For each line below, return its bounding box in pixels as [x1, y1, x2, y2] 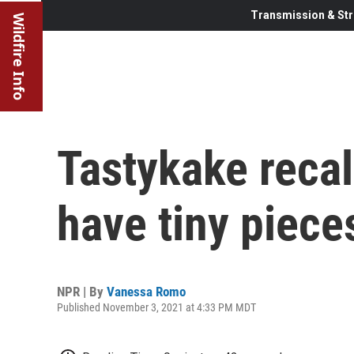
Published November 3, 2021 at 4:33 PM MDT [57, 300, 256, 314]
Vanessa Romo [107, 283, 186, 299]
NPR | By [57, 283, 107, 299]
